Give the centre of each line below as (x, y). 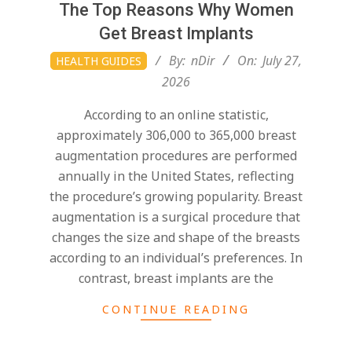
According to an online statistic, (176, 114)
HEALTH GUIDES (99, 60)
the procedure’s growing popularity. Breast (176, 196)
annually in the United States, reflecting (176, 176)
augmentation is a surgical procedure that (176, 216)
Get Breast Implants (176, 33)
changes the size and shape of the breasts (176, 237)
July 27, (282, 60)
